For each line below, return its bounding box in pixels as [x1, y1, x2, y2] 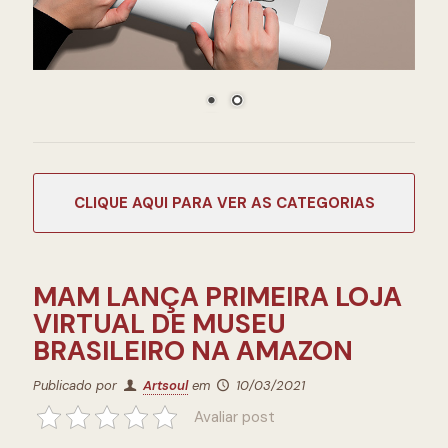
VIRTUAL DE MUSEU [33, 306, 286, 341]
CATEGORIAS [275, 193, 375, 213]
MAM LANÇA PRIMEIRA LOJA [33, 279, 402, 314]
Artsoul [143, 377, 189, 394]
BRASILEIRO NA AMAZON [33, 333, 353, 368]
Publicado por [33, 377, 121, 394]
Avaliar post [193, 406, 275, 427]
